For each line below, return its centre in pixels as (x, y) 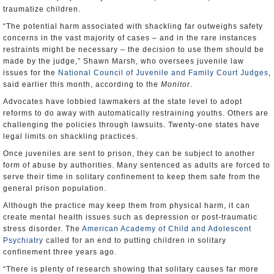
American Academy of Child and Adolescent (167, 229)
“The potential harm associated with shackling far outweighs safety (133, 26)
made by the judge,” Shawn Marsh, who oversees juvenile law (124, 61)
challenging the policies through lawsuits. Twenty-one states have (131, 125)
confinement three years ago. (60, 252)
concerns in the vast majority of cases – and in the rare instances (130, 38)
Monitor (176, 84)
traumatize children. (42, 9)
